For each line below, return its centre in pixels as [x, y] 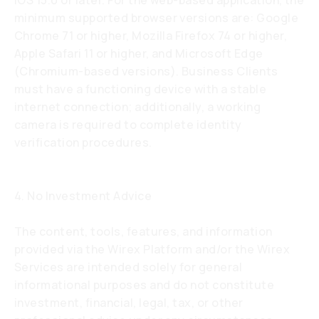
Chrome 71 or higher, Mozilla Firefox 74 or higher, [151, 36]
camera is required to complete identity [128, 125]
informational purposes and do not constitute [145, 285]
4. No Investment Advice [83, 196]
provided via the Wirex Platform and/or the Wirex [152, 249]
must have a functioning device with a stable [141, 89]
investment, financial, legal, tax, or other [129, 303]
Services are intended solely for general [129, 267]
